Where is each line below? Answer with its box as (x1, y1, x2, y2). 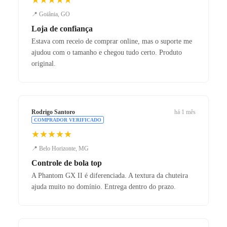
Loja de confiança (31, 24, 93, 33)
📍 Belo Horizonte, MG (31, 144, 89, 152)
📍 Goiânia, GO (31, 10, 70, 18)
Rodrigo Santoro (31, 108, 75, 116)
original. (31, 59, 56, 67)
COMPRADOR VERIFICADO (34, 117, 101, 123)
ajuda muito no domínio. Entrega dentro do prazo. (31, 182, 176, 191)
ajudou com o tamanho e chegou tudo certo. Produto (31, 48, 182, 56)
